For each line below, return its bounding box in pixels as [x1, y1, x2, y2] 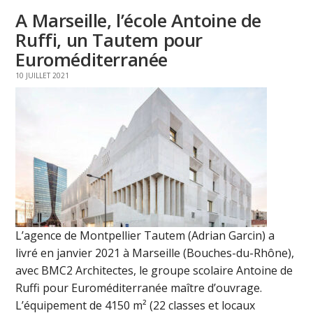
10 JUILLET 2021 [15, 71, 70, 81]
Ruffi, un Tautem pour [15, 27, 203, 53]
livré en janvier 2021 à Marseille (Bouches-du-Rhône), [15, 245, 295, 261]
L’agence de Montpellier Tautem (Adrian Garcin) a [15, 228, 275, 244]
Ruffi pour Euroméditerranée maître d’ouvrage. [15, 280, 263, 296]
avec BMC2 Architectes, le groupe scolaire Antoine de [15, 263, 293, 279]
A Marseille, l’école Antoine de [15, 8, 261, 34]
